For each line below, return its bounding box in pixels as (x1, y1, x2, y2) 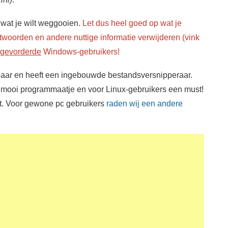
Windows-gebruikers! (41, 46, 120, 56)
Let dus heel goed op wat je (80, 18, 182, 27)
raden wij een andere (106, 98, 183, 108)
